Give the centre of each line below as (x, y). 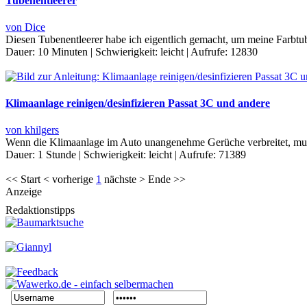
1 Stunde (57, 155)
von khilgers (32, 130)
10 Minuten (63, 51)
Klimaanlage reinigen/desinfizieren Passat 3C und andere (138, 103)
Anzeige (24, 192)
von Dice (25, 27)
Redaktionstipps (40, 210)
